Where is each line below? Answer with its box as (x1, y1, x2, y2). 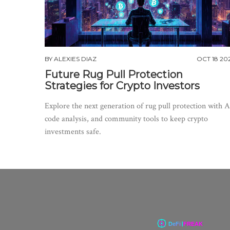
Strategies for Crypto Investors (45, 80, 200, 92)
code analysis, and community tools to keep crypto (45, 113, 208, 125)
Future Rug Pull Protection (45, 68, 183, 81)
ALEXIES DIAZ (54, 55, 97, 63)
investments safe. (45, 126, 101, 138)
